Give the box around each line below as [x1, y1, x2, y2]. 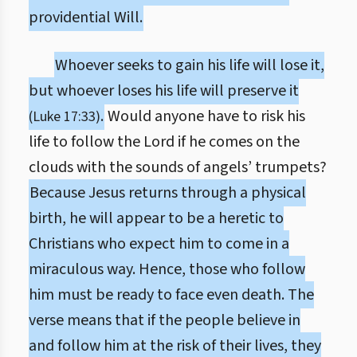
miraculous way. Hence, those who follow [29, 258, 305, 280]
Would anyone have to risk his [104, 105, 305, 127]
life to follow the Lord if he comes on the [29, 131, 300, 153]
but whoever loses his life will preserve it [29, 80, 299, 102]
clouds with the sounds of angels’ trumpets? [29, 156, 327, 178]
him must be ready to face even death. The [29, 284, 314, 306]
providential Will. [29, 6, 143, 29]
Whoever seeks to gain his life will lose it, [55, 54, 324, 76]
